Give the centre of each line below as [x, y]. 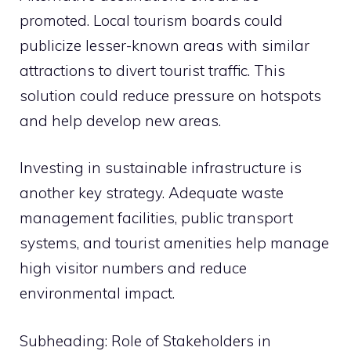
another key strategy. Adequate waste [152, 193]
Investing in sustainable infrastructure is [161, 168]
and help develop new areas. [120, 120]
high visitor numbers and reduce [133, 268]
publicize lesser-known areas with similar [165, 45]
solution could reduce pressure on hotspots [170, 95]
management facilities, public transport [156, 218]
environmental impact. [97, 293]
